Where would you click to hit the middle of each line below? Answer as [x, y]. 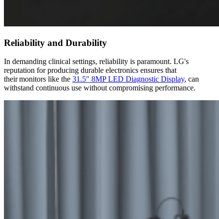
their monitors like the [38, 79]
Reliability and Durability [55, 43]
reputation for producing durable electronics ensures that [90, 70]
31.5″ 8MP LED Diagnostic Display [128, 79]
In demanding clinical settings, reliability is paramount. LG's [96, 62]
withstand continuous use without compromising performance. [100, 88]
